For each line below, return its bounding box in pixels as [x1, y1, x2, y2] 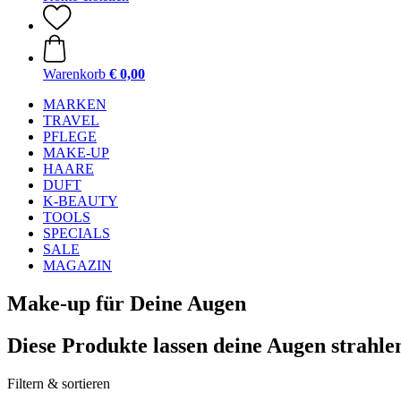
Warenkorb [43, 66, 106, 81]
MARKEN [43, 97, 107, 112]
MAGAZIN [43, 258, 112, 273]
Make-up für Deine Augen [7, 291, 246, 315]
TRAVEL [43, 113, 99, 128]
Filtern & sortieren [7, 375, 110, 391]
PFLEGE [43, 129, 97, 144]
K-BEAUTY [43, 193, 118, 209]
